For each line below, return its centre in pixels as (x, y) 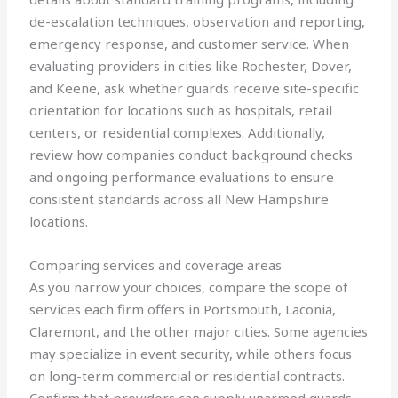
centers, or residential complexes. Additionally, (178, 133)
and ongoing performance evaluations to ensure (182, 177)
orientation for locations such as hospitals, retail (181, 111)
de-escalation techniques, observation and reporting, (198, 22)
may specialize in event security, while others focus (191, 354)
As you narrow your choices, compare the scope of (189, 287)
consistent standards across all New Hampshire (179, 199)
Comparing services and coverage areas (156, 265)
